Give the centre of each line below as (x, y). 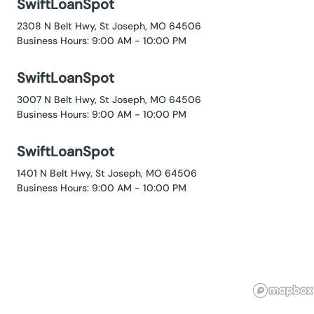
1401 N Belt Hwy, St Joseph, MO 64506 (107, 173)
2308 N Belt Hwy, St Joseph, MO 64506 (109, 26)
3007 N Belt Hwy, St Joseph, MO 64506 (109, 100)
